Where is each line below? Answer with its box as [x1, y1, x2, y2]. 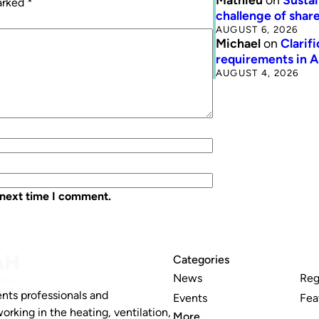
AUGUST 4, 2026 [215, 66, 299, 78]
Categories [173, 253, 230, 267]
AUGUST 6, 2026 [215, 23, 298, 35]
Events [173, 291, 208, 305]
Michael [215, 35, 261, 51]
